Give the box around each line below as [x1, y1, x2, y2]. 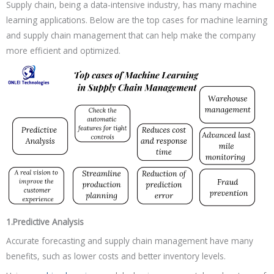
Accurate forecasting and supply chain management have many [6, 235, 253, 247]
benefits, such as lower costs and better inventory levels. [6, 250, 226, 262]
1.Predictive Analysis [6, 215, 84, 228]
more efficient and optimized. [6, 45, 120, 57]
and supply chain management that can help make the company [6, 29, 256, 42]
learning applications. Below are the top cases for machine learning [6, 14, 267, 26]
